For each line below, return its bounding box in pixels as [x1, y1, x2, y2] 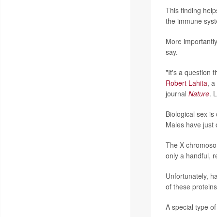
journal [165, 88, 188, 98]
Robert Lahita [165, 77, 207, 88]
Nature [188, 88, 209, 98]
